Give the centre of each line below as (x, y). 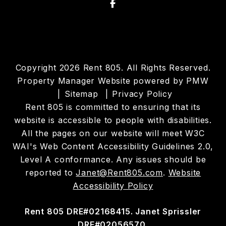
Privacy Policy (142, 94)
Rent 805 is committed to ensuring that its (113, 107)
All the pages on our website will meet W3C (113, 133)
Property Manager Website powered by (102, 80)
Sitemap (81, 94)
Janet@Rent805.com (119, 172)
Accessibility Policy (113, 185)
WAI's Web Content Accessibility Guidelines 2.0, (113, 146)
